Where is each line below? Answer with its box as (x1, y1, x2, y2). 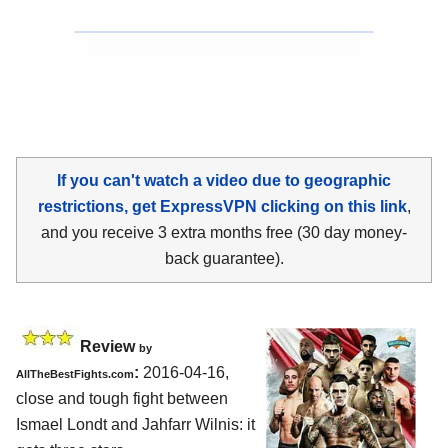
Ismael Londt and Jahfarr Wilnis (16, 415, 239, 433)
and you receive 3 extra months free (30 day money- (41, 223, 407, 241)
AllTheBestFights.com (16, 367, 134, 380)
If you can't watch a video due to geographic (57, 171, 391, 189)
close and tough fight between (16, 389, 228, 407)
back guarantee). (164, 249, 284, 267)
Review (80, 337, 139, 355)
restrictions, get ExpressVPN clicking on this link (37, 197, 407, 215)
